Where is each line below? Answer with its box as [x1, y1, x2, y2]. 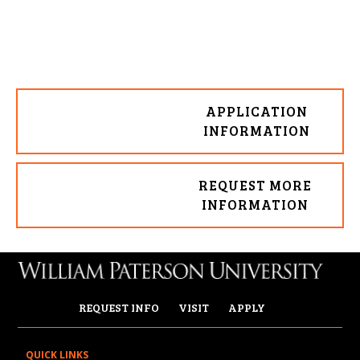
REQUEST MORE [198, 176, 313, 195]
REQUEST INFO [79, 299, 159, 315]
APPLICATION [206, 102, 309, 121]
